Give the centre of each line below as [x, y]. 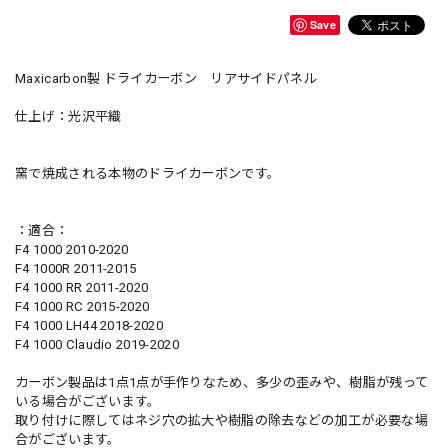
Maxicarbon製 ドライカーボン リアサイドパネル [166, 78]
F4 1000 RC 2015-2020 [82, 306]
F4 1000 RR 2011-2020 [82, 287]
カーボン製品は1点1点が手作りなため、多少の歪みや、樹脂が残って [222, 382]
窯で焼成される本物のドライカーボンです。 [148, 173]
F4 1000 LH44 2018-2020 [89, 325]
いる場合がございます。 [88, 401]
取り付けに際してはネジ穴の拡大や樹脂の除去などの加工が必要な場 [221, 420]
